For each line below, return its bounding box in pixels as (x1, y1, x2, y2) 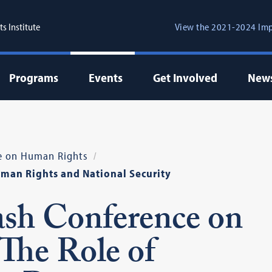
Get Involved (152, 70, 217, 85)
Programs (8, 70, 58, 85)
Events (88, 70, 123, 85)
